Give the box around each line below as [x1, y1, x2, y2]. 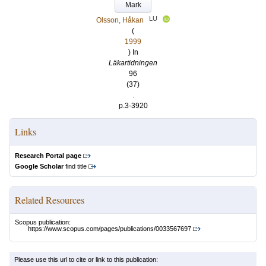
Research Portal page [15, 152, 81, 159]
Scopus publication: [15, 218, 71, 226]
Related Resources [15, 194, 84, 206]
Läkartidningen [109, 59, 157, 67]
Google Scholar [15, 163, 64, 170]
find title [64, 163, 87, 170]
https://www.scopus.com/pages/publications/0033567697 [28, 225, 191, 233]
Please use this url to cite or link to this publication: [14, 256, 158, 264]
